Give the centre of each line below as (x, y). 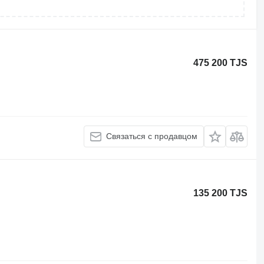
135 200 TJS (221, 193)
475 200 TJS (221, 63)
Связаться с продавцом (152, 136)
